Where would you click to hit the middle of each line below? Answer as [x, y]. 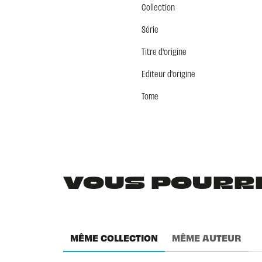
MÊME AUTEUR [207, 238]
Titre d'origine [164, 51]
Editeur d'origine [168, 73]
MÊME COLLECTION [114, 238]
